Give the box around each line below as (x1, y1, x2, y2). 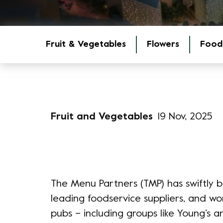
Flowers (147, 40, 179, 49)
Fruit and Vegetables (51, 112, 153, 122)
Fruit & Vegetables (46, 40, 126, 49)
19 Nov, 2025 (158, 112, 212, 122)
